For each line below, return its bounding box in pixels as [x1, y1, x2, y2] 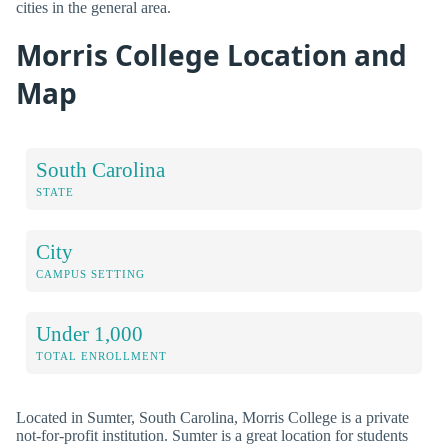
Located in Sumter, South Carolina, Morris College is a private [16, 408, 409, 426]
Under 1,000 [36, 321, 143, 345]
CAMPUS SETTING [36, 267, 145, 280]
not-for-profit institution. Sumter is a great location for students [16, 426, 408, 444]
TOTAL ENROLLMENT [36, 349, 167, 362]
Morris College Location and [16, 35, 407, 74]
